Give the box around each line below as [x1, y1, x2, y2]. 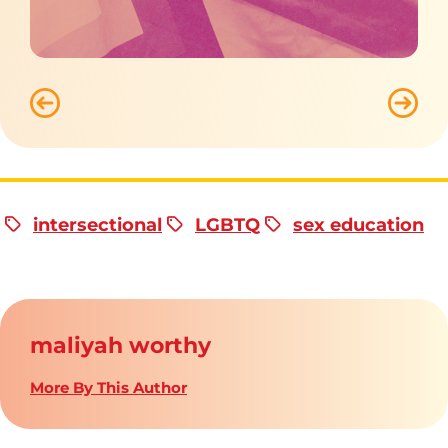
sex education [293, 213, 424, 236]
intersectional [33, 213, 162, 236]
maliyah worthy [30, 331, 211, 359]
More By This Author [30, 377, 187, 397]
